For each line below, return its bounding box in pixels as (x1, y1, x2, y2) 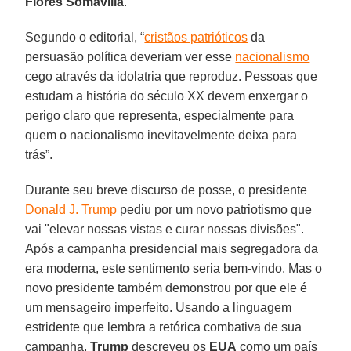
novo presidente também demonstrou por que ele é (25, 280, 308, 295)
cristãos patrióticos (144, 30, 248, 44)
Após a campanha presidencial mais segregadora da (25, 241, 319, 255)
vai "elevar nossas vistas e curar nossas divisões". (25, 222, 305, 236)
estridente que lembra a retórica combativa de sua (25, 320, 302, 334)
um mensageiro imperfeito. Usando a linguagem (25, 300, 292, 314)
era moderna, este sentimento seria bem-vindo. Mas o (25, 261, 323, 275)
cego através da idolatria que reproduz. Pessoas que (25, 69, 318, 83)
